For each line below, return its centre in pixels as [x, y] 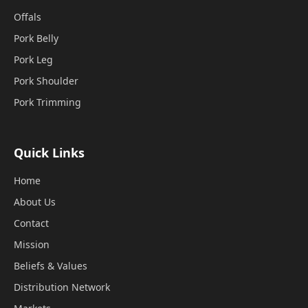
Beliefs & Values [51, 265]
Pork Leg [33, 60]
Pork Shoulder [46, 81]
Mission [32, 244]
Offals [27, 17]
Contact [31, 223]
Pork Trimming [47, 102]
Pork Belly [36, 38]
